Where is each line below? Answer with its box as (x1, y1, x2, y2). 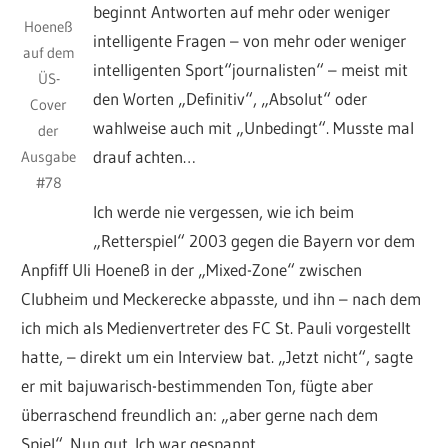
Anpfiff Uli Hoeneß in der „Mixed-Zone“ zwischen (21, 258, 363, 280)
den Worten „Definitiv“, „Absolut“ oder (93, 88, 368, 110)
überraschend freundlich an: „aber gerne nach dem (21, 403, 379, 425)
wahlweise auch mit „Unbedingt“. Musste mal (93, 117, 415, 139)
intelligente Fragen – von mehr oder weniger (93, 30, 407, 52)
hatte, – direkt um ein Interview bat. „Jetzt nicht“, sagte (21, 345, 414, 367)
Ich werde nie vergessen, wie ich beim (93, 200, 355, 222)
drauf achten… (93, 146, 197, 168)
